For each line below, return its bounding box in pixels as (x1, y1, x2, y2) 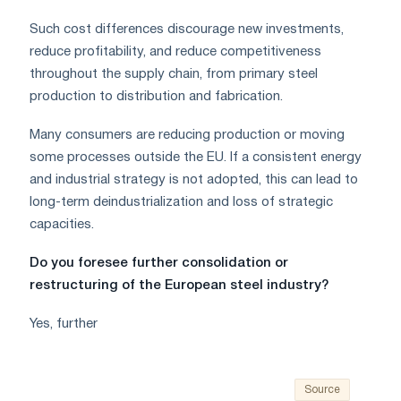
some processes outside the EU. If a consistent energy (30, 151, 362, 165)
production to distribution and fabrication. (30, 90, 283, 104)
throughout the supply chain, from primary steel (30, 68, 318, 81)
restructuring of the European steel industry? (30, 279, 328, 293)
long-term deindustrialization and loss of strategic (30, 196, 333, 209)
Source (304, 385, 340, 396)
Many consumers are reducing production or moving (30, 129, 345, 142)
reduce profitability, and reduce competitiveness (30, 46, 321, 59)
